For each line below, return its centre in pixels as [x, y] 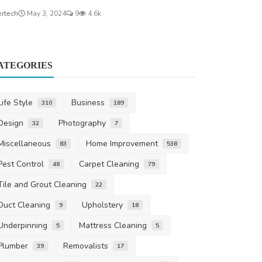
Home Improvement [124, 144]
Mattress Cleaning [115, 226]
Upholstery [104, 205]
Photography [84, 123]
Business [90, 103]
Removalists [88, 246]
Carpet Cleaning [111, 164]
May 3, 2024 [46, 14]
